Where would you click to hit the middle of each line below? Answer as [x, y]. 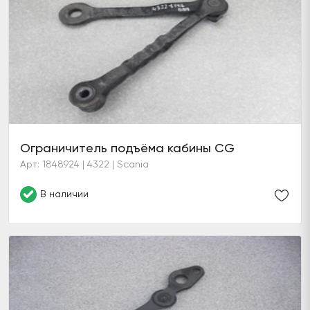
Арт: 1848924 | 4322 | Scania [84, 164]
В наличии [64, 194]
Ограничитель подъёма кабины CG [127, 148]
